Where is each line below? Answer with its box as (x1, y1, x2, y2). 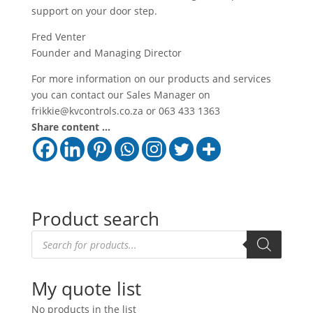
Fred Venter (31, 30, 86, 44)
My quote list (31, 276, 141, 302)
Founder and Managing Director (31, 46, 182, 60)
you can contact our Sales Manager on (31, 88, 210, 102)
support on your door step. (31, 4, 157, 18)
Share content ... (31, 120, 110, 134)
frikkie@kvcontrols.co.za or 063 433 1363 (31, 104, 220, 118)
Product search (31, 206, 159, 232)
